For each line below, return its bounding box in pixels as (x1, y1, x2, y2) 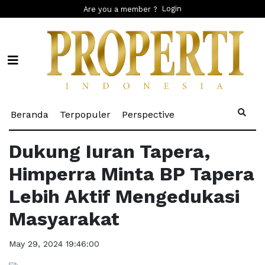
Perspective (122, 109, 174, 121)
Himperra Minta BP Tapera (9, 163, 254, 186)
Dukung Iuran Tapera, (9, 140, 210, 163)
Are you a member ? (83, 4, 157, 14)
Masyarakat (9, 208, 119, 231)
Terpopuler (60, 109, 111, 121)
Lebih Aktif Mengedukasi (9, 185, 240, 208)
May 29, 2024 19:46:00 (9, 239, 99, 249)
